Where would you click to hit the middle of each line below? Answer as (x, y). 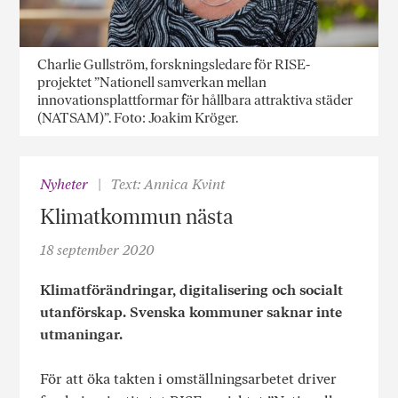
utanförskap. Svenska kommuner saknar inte (191, 313)
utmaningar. (81, 335)
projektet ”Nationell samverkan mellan (152, 83)
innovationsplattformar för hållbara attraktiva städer (195, 100)
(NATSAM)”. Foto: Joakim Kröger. (138, 118)
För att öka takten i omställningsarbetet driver (188, 379)
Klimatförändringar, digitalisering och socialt (191, 291)
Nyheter (64, 184)
